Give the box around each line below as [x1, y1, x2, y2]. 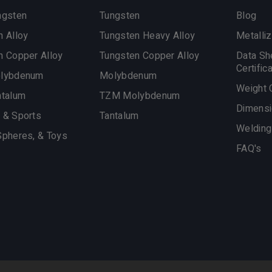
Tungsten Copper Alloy [100, 49, 200, 63]
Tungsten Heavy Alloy [100, 29, 195, 43]
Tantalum [100, 109, 139, 123]
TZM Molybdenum [100, 89, 180, 103]
